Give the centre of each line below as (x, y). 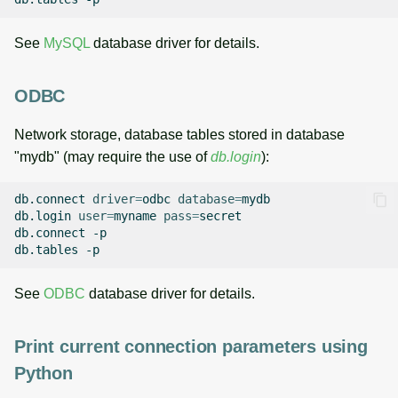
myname (135, 216)
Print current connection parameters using (191, 346)
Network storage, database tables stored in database (179, 134)
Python (44, 373)
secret (220, 216)
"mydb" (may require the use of (112, 156)
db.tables (46, 250)
